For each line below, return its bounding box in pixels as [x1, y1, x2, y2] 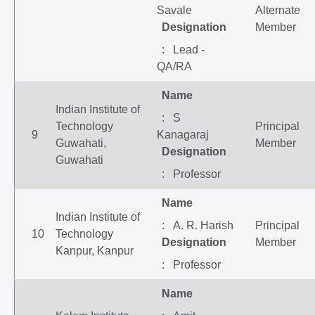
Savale [156, 4, 192, 16]
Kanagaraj [156, 129, 209, 141]
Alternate [255, 4, 300, 16]
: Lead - [162, 44, 205, 56]
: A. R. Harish [162, 219, 233, 231]
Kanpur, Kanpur [56, 245, 134, 257]
